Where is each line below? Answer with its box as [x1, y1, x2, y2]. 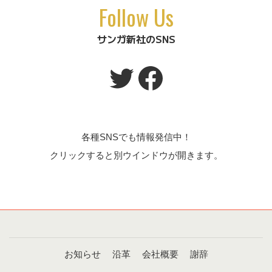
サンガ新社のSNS [97, 32, 175, 47]
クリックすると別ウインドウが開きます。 [49, 149, 223, 160]
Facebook [135, 61, 264, 93]
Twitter [106, 61, 192, 93]
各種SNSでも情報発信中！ [81, 131, 191, 142]
